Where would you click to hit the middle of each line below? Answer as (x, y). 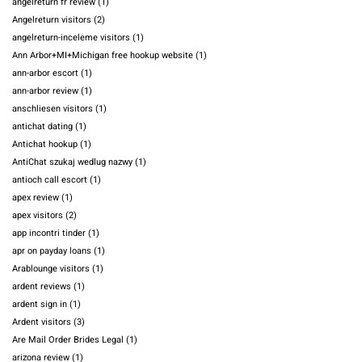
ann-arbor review (45, 91)
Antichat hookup (45, 145)
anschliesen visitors (53, 109)
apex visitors (38, 216)
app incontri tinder (49, 234)
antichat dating (42, 127)
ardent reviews (42, 287)
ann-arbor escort (45, 74)
